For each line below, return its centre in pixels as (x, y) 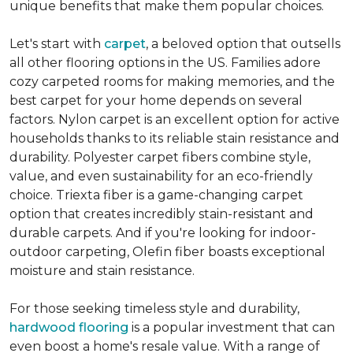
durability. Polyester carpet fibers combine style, (160, 158)
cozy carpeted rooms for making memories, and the (172, 82)
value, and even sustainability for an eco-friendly (161, 176)
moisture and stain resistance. (102, 271)
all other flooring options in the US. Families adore (165, 63)
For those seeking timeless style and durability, (154, 309)
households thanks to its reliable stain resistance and (175, 139)
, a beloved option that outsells (243, 44)
